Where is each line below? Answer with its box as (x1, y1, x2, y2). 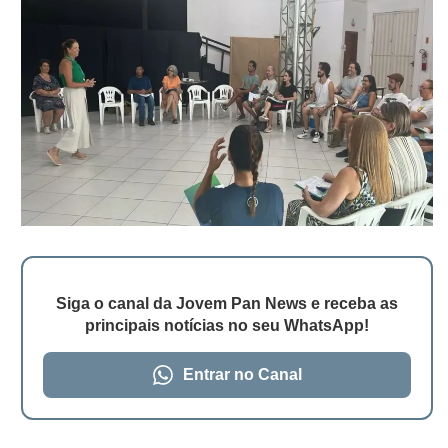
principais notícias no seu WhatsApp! (85, 317, 369, 335)
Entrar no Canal (182, 366, 302, 384)
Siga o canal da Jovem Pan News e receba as (56, 295, 398, 313)
